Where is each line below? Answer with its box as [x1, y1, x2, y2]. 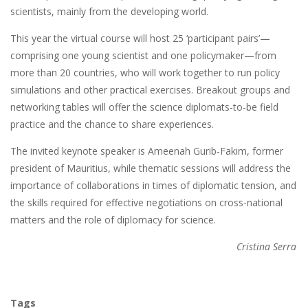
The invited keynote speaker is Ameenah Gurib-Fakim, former [10, 144, 283, 157]
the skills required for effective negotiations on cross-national [10, 195, 283, 209]
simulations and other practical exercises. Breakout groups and [10, 82, 290, 96]
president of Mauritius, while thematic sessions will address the [10, 161, 291, 175]
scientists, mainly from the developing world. [10, 4, 208, 18]
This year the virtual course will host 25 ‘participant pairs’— [10, 31, 270, 45]
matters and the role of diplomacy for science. [10, 212, 216, 226]
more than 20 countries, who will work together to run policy [10, 65, 280, 79]
